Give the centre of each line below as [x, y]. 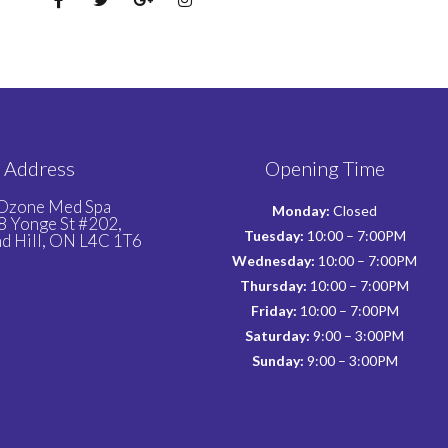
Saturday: [277, 335]
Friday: [273, 310]
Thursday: [273, 285]
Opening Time [324, 167]
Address [39, 167]
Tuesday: [273, 235]
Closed [353, 210]
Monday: [301, 210]
